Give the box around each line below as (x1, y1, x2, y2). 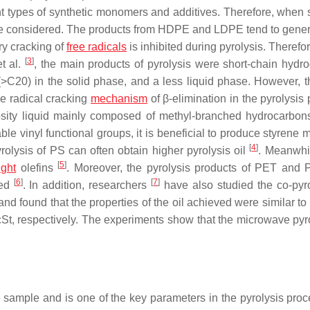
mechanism (91, 93, 148, 104)
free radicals (66, 41, 127, 53)
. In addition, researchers (22, 179, 152, 191)
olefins (16, 162, 58, 174)
